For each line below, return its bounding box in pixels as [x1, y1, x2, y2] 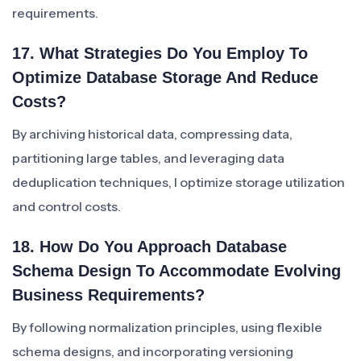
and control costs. [12, 198, 121, 214]
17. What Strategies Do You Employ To [12, 44, 308, 62]
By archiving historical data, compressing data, [12, 126, 293, 142]
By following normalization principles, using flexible [12, 319, 322, 335]
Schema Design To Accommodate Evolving [12, 262, 341, 280]
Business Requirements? [12, 286, 205, 304]
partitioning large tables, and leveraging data [12, 150, 284, 166]
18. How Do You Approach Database [12, 238, 287, 255]
